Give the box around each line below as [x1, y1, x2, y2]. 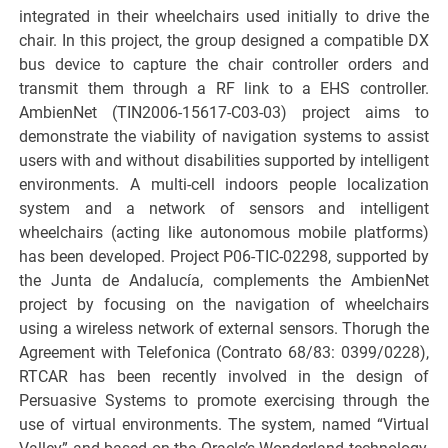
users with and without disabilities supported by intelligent [19, 151, 429, 171]
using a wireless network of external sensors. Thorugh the [19, 319, 429, 339]
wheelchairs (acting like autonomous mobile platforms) [19, 223, 429, 243]
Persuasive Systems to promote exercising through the [19, 391, 429, 411]
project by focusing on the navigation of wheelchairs [19, 295, 429, 315]
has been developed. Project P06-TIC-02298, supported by [19, 247, 429, 267]
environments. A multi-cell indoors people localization [19, 175, 429, 195]
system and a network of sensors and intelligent [19, 199, 429, 219]
